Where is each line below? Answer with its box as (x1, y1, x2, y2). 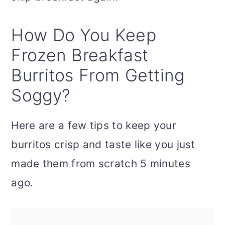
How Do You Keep (11, 25, 156, 46)
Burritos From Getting (11, 65, 185, 86)
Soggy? (11, 85, 71, 106)
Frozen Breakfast (11, 45, 149, 66)
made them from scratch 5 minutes (11, 157, 190, 170)
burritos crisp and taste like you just (11, 138, 195, 151)
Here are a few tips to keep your (11, 119, 176, 132)
